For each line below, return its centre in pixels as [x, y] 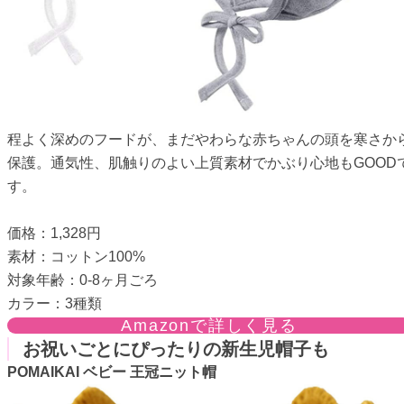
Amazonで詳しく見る [209, 325]
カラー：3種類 [55, 303]
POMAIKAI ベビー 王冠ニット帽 [112, 372]
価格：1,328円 [54, 233]
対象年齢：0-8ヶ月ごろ [83, 280]
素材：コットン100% [76, 256]
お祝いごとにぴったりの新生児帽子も [176, 349]
